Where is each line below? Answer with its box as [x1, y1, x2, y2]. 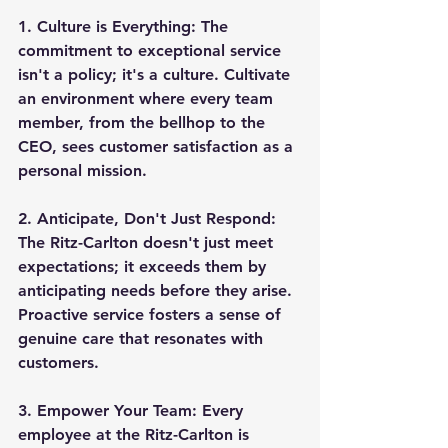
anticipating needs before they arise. [18, 280, 297, 300]
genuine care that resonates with [18, 328, 268, 348]
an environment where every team [18, 88, 278, 108]
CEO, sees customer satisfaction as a [18, 136, 298, 156]
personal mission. [18, 160, 147, 180]
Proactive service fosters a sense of [18, 304, 286, 324]
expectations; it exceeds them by [18, 256, 271, 276]
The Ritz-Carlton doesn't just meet [18, 232, 278, 252]
